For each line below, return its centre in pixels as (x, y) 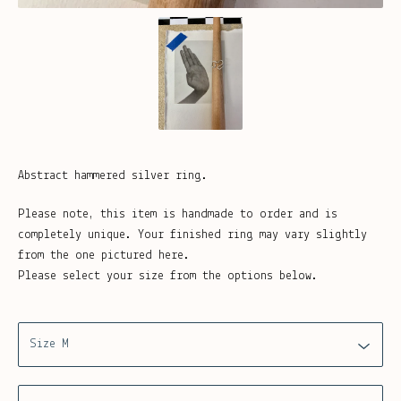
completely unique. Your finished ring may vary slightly (192, 235)
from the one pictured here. (104, 256)
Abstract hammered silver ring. (113, 176)
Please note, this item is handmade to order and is (178, 215)
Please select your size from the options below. (168, 277)
